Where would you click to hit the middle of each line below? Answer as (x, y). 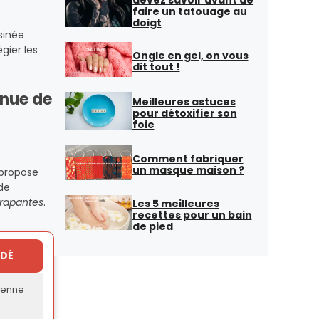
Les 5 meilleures (176, 203)
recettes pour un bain (192, 215)
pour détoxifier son (184, 113)
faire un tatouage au (189, 11)
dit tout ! (156, 67)
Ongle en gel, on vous (190, 56)
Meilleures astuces (184, 101)
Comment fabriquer (188, 159)
